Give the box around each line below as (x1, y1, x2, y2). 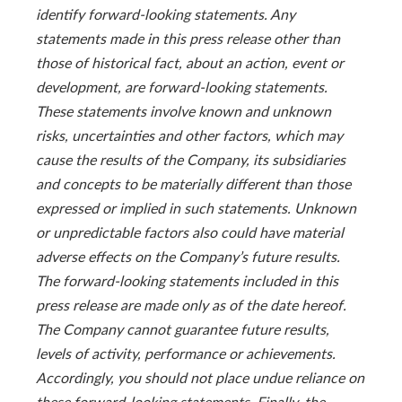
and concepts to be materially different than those (36, 174, 351, 192)
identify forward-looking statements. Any (36, 4, 295, 22)
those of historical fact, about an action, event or (36, 53, 344, 71)
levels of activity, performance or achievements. (36, 344, 336, 362)
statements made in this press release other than (36, 29, 340, 47)
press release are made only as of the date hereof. (36, 295, 346, 313)
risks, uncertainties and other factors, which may (36, 126, 343, 144)
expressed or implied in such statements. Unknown (36, 198, 356, 216)
